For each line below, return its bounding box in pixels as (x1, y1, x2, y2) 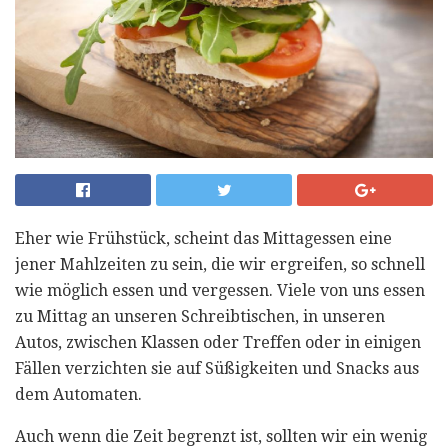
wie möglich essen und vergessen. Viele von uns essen (15, 280, 425, 300)
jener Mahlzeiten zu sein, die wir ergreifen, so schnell (15, 254, 425, 274)
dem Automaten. (15, 384, 142, 404)
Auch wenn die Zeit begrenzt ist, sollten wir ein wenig (15, 426, 427, 446)
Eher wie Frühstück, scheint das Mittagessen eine (15, 228, 392, 248)
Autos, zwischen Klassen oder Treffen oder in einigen (15, 332, 421, 352)
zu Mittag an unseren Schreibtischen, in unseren (15, 306, 385, 326)
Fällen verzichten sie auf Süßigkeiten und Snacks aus (15, 358, 419, 378)
